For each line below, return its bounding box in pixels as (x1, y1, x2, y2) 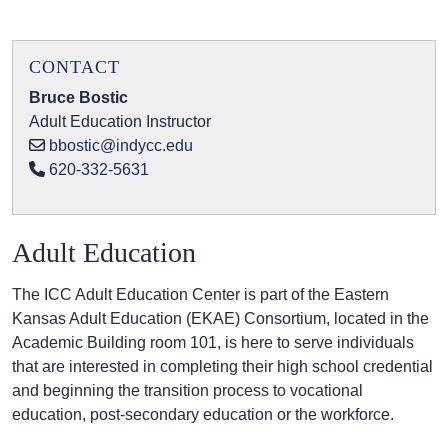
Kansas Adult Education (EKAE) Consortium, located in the (12, 310, 429, 328)
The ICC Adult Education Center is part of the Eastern (12, 286, 389, 304)
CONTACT (29, 57, 120, 78)
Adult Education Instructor (29, 113, 211, 131)
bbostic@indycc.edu (49, 137, 193, 155)
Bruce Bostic (29, 89, 128, 107)
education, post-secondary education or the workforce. (12, 406, 406, 424)
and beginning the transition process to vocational (12, 382, 363, 400)
